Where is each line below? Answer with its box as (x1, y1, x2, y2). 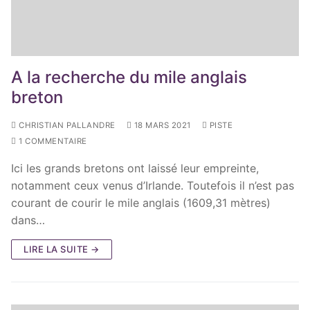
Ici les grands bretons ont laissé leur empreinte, (11, 161, 259, 175)
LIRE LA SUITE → (24, 243, 100, 255)
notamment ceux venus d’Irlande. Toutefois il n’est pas (11, 178, 294, 192)
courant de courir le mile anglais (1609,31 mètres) (11, 195, 271, 210)
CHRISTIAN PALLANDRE (16, 120, 116, 130)
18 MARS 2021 (134, 120, 191, 130)
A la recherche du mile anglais (11, 66, 247, 87)
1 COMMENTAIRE (16, 136, 87, 146)
